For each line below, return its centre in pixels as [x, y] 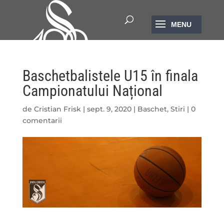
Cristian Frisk [57, 109]
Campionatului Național [92, 91]
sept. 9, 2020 [109, 109]
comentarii [42, 120]
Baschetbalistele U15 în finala [110, 76]
